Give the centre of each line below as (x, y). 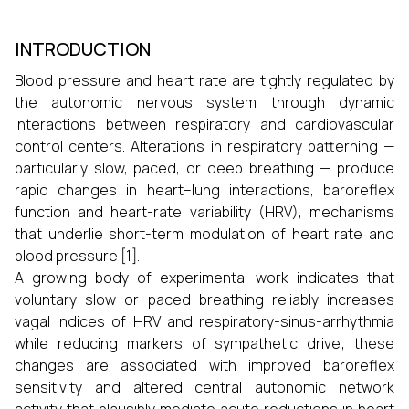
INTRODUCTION (83, 49)
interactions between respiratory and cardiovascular (204, 124)
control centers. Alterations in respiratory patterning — (204, 146)
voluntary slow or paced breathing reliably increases (204, 299)
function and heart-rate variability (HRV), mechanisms (204, 212)
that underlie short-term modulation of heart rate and (204, 234)
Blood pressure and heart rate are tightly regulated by (204, 80)
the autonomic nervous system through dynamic (204, 102)
